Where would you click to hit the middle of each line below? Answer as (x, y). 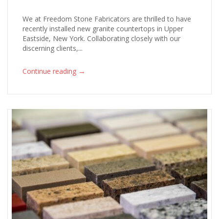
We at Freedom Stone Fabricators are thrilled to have (107, 19)
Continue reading (49, 71)
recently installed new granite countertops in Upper (103, 29)
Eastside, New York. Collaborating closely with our (101, 39)
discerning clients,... (53, 48)
